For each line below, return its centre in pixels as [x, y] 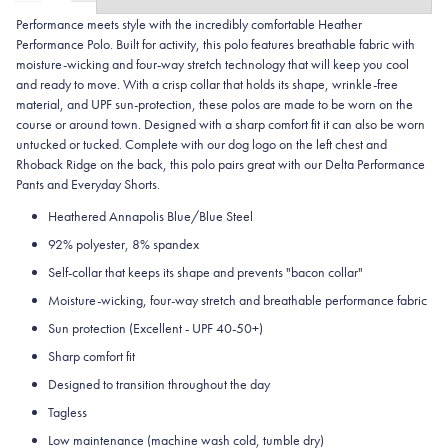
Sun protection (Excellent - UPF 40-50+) [155, 327]
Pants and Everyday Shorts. [88, 183]
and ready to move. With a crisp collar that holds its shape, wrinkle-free [207, 83]
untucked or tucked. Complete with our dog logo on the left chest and [201, 143]
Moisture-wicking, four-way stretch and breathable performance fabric [237, 299]
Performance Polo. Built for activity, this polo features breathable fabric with [215, 43]
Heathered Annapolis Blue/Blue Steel [150, 215]
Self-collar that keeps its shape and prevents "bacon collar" [205, 271]
